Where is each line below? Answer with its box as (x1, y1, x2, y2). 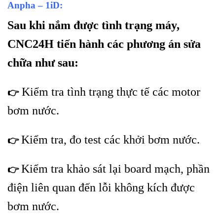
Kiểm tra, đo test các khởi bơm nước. (21, 133, 200, 146)
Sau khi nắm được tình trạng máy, (7, 19, 180, 32)
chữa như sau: (7, 56, 78, 70)
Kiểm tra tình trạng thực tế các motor (19, 85, 200, 99)
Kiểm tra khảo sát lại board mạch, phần (21, 162, 210, 175)
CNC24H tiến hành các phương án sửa (7, 37, 201, 51)
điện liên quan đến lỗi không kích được (7, 181, 195, 194)
